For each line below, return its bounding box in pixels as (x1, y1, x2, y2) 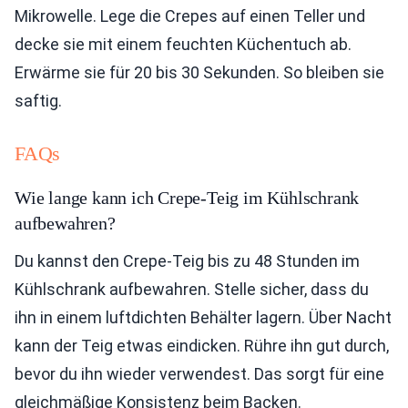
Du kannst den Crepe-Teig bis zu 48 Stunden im (15, 251, 360, 271)
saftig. (15, 91, 62, 111)
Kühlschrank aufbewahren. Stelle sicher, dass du (15, 280, 369, 300)
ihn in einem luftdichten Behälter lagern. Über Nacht (15, 308, 392, 328)
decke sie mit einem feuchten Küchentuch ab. (15, 35, 352, 55)
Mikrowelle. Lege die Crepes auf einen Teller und (15, 6, 365, 26)
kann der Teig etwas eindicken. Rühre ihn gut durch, (15, 336, 389, 356)
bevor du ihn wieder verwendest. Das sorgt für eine (15, 364, 384, 384)
